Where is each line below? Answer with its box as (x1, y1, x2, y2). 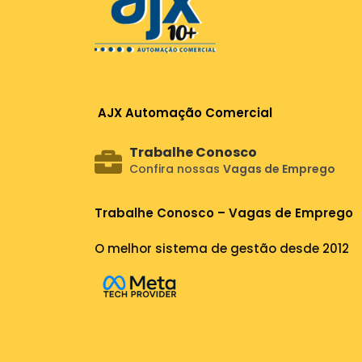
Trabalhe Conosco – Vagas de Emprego (95, 204, 353, 221)
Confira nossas (129, 161, 223, 177)
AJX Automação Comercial (98, 104, 272, 121)
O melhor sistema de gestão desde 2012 (95, 240, 349, 257)
